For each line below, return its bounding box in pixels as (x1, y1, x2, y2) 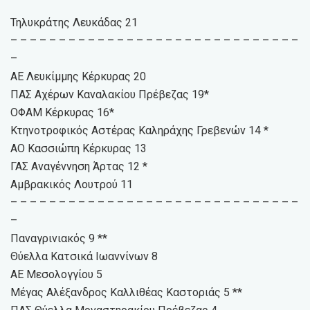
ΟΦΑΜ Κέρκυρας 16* (10, 105, 114, 119)
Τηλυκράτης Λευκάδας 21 (10, 15, 138, 29)
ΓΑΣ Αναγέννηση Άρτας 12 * (10, 159, 147, 173)
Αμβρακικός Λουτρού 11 (10, 177, 133, 191)
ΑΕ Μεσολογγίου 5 (10, 267, 102, 281)
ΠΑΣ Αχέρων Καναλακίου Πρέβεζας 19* (10, 87, 209, 101)
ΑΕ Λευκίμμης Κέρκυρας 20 (10, 69, 146, 83)
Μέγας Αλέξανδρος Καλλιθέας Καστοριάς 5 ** (10, 285, 242, 299)
